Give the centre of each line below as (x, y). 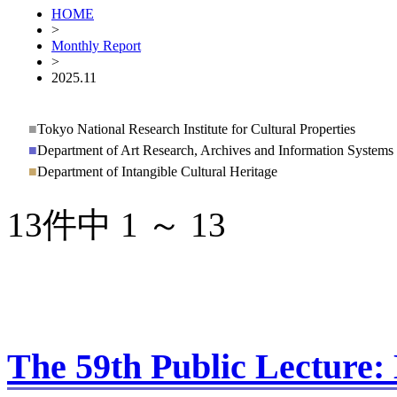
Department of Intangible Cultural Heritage (157, 171)
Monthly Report (96, 45)
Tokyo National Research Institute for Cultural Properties (196, 128)
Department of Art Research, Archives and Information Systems (215, 150)
